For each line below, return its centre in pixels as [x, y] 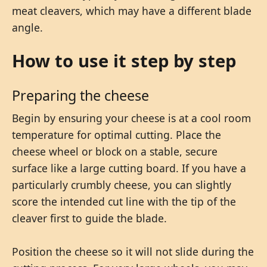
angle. [27, 27]
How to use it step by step [124, 60]
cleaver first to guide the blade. [89, 218]
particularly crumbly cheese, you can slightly [122, 184]
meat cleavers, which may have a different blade [132, 10]
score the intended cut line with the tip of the [124, 201]
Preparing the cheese [80, 95]
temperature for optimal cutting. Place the [117, 134]
